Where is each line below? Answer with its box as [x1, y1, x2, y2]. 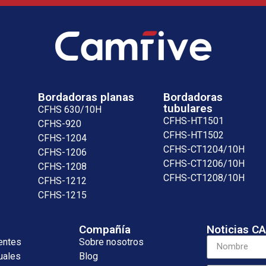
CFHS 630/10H [38, 103, 102, 115]
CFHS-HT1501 [163, 115, 224, 126]
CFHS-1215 [38, 189, 87, 201]
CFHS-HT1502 [163, 129, 224, 141]
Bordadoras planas [38, 90, 134, 104]
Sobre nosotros [78, 236, 144, 248]
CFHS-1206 [38, 146, 87, 158]
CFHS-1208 [38, 160, 87, 172]
